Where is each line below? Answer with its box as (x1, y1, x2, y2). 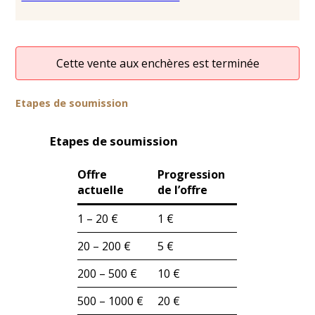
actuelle (77, 182, 124, 198)
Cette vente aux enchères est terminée (56, 56, 259, 72)
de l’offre (157, 182, 208, 198)
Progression (157, 167, 226, 183)
